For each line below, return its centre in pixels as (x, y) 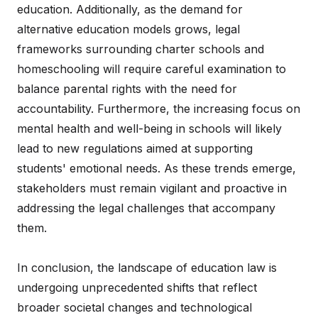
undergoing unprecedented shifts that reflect (137, 287)
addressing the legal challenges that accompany (146, 208)
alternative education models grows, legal (128, 29)
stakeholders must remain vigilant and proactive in (152, 188)
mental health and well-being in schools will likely (149, 128)
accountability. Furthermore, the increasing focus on (159, 109)
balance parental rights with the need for (127, 89)
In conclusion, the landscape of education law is (147, 268)
